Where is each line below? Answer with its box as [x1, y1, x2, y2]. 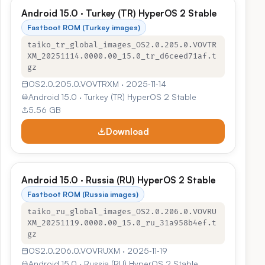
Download [105, 125, 149, 137]
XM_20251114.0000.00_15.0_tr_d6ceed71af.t [27, 51, 216, 61]
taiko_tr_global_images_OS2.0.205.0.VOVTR [27, 40, 216, 50]
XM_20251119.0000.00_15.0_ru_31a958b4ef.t [27, 218, 216, 228]
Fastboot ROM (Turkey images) [27, 22, 140, 32]
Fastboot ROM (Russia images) [27, 189, 138, 199]
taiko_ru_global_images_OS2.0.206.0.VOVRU [27, 207, 216, 216]
